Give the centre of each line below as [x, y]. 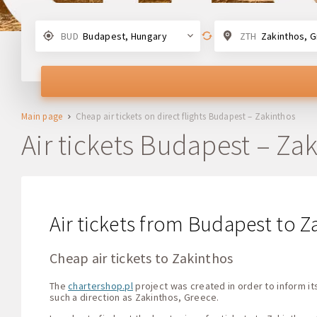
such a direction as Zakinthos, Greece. [134, 297]
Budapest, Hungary [123, 36]
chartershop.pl [101, 286]
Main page [42, 116]
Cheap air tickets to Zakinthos [142, 258]
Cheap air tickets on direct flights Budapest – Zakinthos [185, 116]
